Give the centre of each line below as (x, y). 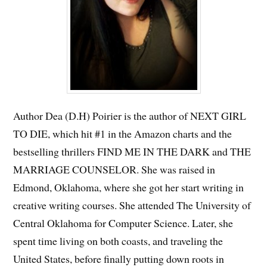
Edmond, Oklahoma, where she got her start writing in (129, 187)
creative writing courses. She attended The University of (132, 205)
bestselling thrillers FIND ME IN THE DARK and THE (132, 151)
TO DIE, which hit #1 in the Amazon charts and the (123, 133)
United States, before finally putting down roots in (119, 258)
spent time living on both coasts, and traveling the (118, 240)
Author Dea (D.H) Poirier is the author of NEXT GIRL (130, 115)
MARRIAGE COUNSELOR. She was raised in (114, 169)
